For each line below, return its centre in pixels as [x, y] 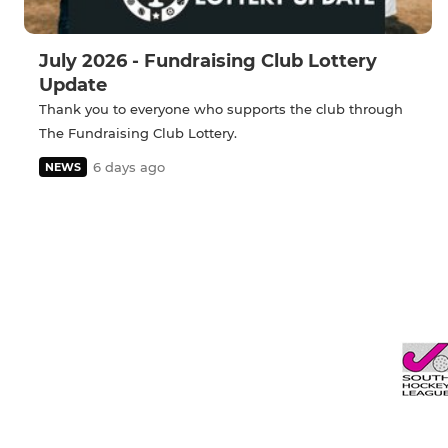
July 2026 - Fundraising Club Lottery [208, 60]
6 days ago [129, 166]
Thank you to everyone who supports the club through [221, 108]
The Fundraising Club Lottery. [138, 132]
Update [73, 84]
